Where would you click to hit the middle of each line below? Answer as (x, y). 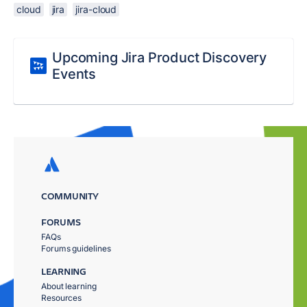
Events (74, 74)
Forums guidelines (76, 248)
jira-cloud (96, 9)
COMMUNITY (70, 196)
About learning (69, 286)
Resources (62, 298)
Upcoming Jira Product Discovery (160, 58)
